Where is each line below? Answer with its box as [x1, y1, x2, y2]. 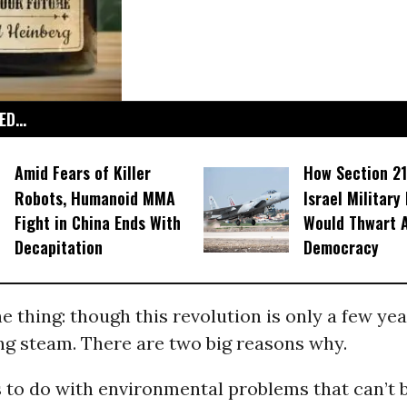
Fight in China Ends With [14, 211, 181, 235]
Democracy [303, 235, 379, 260]
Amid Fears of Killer [14, 161, 151, 185]
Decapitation [14, 235, 103, 260]
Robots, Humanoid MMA [14, 186, 175, 210]
